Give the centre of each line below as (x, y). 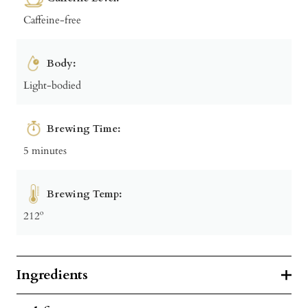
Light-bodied (52, 85)
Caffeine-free (52, 20)
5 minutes (45, 150)
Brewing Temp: (84, 194)
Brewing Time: (84, 128)
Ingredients (52, 274)
